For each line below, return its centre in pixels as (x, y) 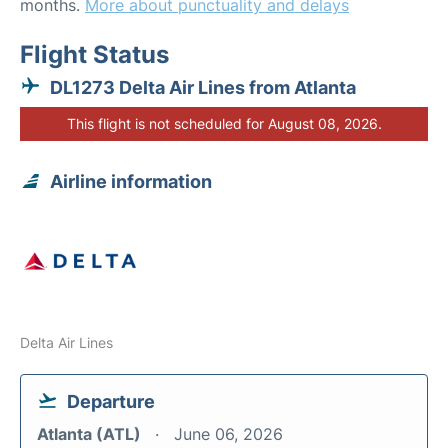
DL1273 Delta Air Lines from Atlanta (203, 87)
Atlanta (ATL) (91, 434)
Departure (111, 401)
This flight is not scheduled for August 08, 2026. (224, 123)
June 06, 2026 (228, 434)
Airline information (131, 181)
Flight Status (94, 54)
